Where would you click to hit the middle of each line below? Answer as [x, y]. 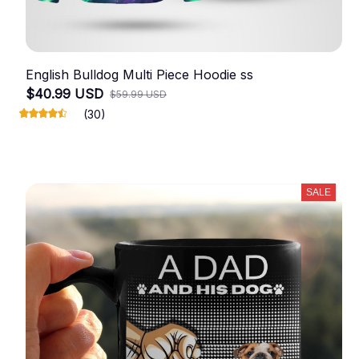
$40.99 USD [65, 94]
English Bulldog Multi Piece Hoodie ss [139, 75]
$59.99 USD [138, 95]
